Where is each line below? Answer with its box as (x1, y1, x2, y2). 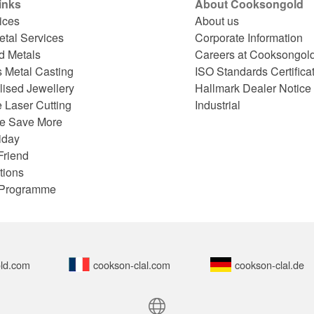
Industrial (195, 96, 241, 113)
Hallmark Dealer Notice (195, 79, 312, 96)
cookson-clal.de (235, 257, 304, 273)
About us (195, 12, 240, 29)
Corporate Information (195, 29, 303, 46)
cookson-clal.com (93, 257, 171, 273)
